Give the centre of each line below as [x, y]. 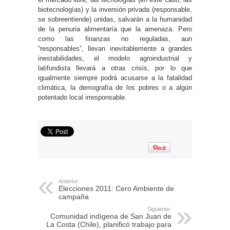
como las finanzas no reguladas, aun [115, 39]
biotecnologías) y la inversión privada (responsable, [115, 9]
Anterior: [69, 181]
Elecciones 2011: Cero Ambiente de [116, 188]
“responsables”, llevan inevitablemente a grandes [115, 48]
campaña [74, 196]
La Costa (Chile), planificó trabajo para [109, 224]
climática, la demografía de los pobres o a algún [115, 87]
